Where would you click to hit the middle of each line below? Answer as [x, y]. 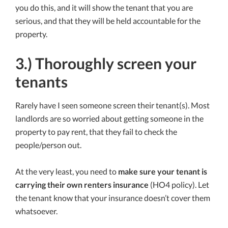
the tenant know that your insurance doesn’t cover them [113, 198]
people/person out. [48, 145]
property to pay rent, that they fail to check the [96, 132]
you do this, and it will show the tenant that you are [104, 8]
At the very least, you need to [67, 172]
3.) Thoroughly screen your [106, 63]
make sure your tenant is [163, 172]
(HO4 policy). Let [179, 185]
